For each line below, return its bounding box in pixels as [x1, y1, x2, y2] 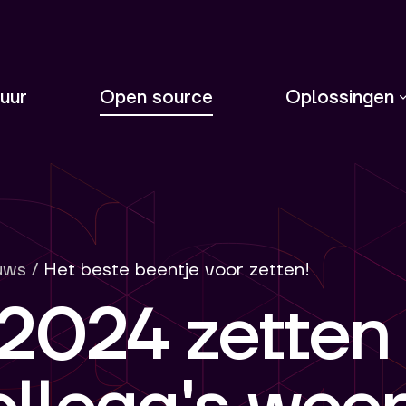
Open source [100, 86, 213, 110]
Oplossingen [285, 86, 394, 110]
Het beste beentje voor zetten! [43, 258, 310, 282]
